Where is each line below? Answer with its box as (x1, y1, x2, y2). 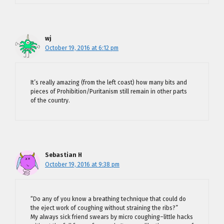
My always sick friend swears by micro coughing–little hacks (30, 213, 193, 220)
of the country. (30, 97, 70, 104)
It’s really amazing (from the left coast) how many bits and (30, 79, 187, 86)
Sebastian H (45, 151, 82, 158)
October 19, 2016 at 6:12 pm (45, 44, 118, 51)
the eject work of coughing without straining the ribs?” (30, 204, 178, 211)
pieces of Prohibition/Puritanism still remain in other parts (30, 88, 187, 95)
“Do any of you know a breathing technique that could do (30, 195, 186, 202)
